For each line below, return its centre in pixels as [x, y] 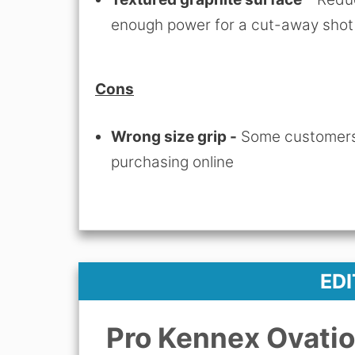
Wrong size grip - [174, 137]
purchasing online [174, 162]
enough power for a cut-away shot [232, 25]
